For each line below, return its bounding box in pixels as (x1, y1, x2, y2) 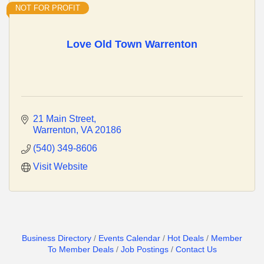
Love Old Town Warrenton (67, 38, 197, 50)
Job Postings (120, 245, 169, 254)
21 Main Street (33, 113, 94, 124)
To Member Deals (47, 245, 114, 254)
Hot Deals (167, 233, 204, 243)
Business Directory (22, 233, 91, 243)
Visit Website (33, 161, 88, 171)
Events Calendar (98, 233, 160, 243)
